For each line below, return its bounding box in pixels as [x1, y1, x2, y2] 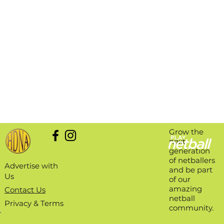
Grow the [169, 126, 204, 136]
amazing [169, 183, 202, 193]
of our [169, 174, 191, 184]
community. [169, 202, 214, 212]
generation [169, 145, 210, 155]
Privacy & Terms [4, 198, 63, 208]
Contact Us [4, 185, 45, 195]
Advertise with [4, 161, 58, 171]
